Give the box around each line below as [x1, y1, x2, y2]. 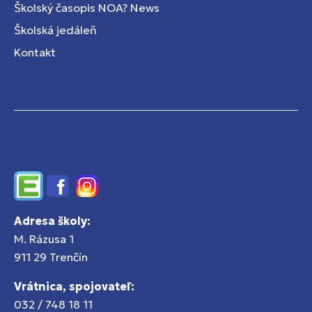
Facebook [42, 187, 95, 201]
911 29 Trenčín [14, 250, 88, 264]
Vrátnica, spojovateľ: [14, 279, 134, 293]
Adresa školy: [14, 214, 91, 228]
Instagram [72, 187, 125, 201]
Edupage [13, 187, 61, 201]
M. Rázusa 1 [14, 232, 74, 246]
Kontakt [14, 45, 56, 59]
